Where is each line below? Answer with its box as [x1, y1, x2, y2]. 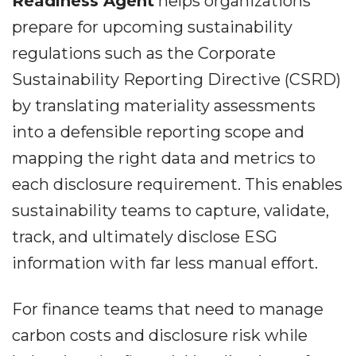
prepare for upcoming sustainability [12, 17, 292, 37]
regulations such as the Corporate [12, 44, 276, 64]
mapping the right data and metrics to [12, 149, 315, 168]
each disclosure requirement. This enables [12, 175, 342, 195]
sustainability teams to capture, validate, [12, 201, 329, 221]
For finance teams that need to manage [12, 300, 323, 319]
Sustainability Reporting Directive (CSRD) [12, 70, 341, 90]
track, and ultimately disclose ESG [12, 227, 277, 247]
